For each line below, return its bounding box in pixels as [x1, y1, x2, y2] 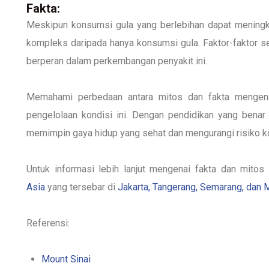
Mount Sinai [41, 253, 91, 265]
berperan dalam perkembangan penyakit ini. [26, 55, 207, 67]
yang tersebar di [45, 181, 118, 193]
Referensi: [26, 217, 70, 229]
